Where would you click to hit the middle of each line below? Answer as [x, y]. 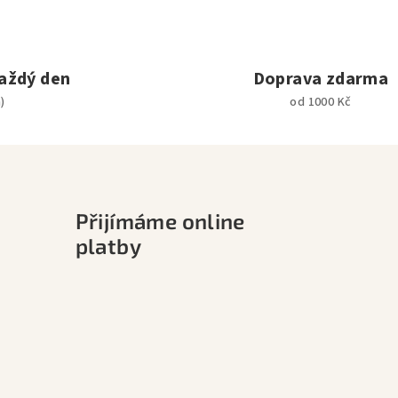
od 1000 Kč [321, 102]
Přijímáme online [160, 220]
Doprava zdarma [321, 79]
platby [108, 245]
